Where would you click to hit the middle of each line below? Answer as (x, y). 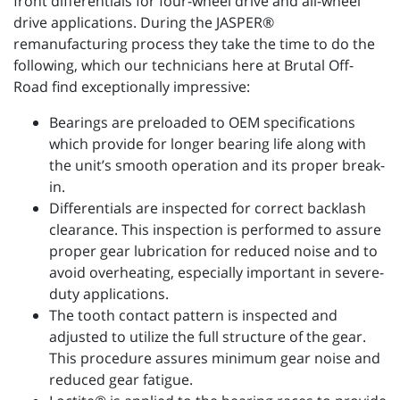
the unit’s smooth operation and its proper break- (217, 166)
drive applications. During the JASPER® (144, 23)
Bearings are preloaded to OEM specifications (202, 123)
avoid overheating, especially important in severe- (217, 273)
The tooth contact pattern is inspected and (193, 316)
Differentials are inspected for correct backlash (208, 208)
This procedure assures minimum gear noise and (215, 358)
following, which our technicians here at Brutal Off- (183, 66)
